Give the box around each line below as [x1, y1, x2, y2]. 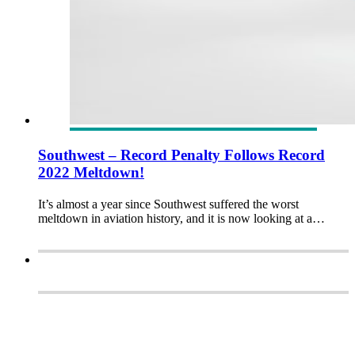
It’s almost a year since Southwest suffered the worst [38, 197, 299, 212]
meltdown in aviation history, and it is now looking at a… [38, 212, 325, 226]
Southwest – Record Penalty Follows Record [38, 147, 325, 164]
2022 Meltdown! [38, 164, 144, 181]
